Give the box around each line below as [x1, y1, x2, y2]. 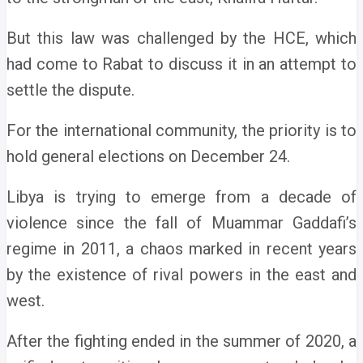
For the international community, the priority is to [6, 121, 357, 140]
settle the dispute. [6, 80, 135, 100]
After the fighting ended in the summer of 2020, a [6, 331, 357, 351]
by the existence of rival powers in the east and [6, 265, 357, 284]
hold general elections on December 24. [6, 147, 290, 166]
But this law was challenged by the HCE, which [6, 28, 357, 48]
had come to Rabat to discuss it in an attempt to [6, 54, 357, 74]
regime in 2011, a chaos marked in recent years [6, 239, 357, 258]
